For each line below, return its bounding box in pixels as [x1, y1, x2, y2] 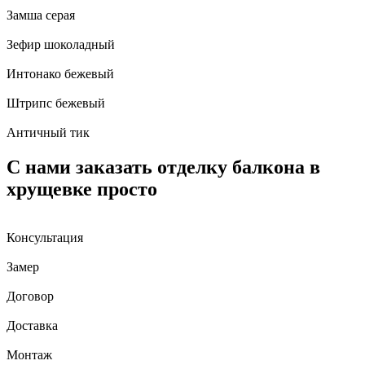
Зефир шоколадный [7, 37, 115, 51]
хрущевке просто [7, 178, 157, 200]
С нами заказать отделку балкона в [7, 156, 320, 178]
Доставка [7, 319, 58, 333]
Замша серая [7, 7, 75, 22]
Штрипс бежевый [7, 95, 105, 110]
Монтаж [7, 348, 52, 363]
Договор [7, 289, 54, 304]
